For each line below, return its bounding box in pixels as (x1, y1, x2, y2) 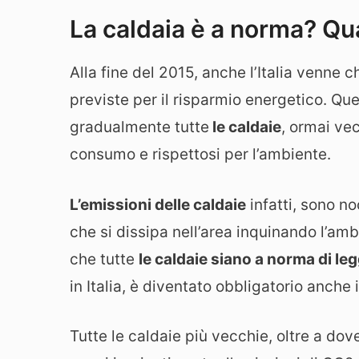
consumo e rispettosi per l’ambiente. (70, 145, 331, 164)
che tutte (70, 249, 139, 268)
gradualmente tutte (70, 118, 209, 137)
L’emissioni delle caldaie (70, 195, 246, 214)
